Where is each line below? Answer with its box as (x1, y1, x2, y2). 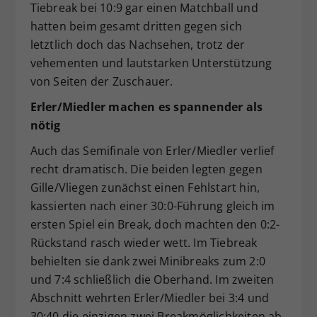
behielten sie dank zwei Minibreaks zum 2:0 (30, 253, 265, 269)
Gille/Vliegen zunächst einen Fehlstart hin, (30, 179, 260, 195)
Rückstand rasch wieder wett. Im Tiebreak (30, 234, 258, 250)
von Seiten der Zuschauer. (30, 73, 173, 89)
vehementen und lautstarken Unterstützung (30, 54, 272, 71)
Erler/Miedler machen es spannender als (30, 98, 263, 115)
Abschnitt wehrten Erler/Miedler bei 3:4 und (30, 289, 270, 306)
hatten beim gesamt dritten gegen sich (30, 18, 242, 34)
